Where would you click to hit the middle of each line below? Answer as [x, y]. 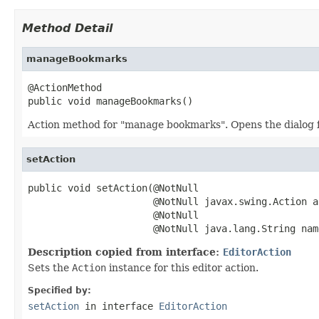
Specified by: [59, 290]
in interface [119, 306]
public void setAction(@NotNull [113, 188]
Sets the [50, 267]
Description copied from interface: [125, 252]
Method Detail [67, 28]
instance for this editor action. [182, 267]
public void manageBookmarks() [110, 101]
